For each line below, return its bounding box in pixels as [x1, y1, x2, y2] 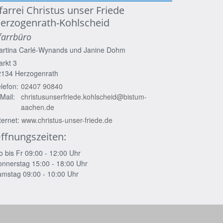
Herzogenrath [15, 68, 58, 78]
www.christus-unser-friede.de [21, 115, 112, 125]
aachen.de [21, 102, 54, 112]
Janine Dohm [84, 45, 125, 55]
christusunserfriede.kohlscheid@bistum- [21, 92, 147, 102]
